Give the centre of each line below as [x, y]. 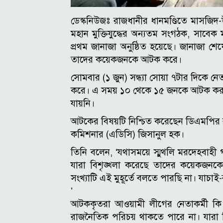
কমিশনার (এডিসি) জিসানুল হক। [127, 134]
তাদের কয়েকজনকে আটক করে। [126, 59]
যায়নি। [83, 103]
